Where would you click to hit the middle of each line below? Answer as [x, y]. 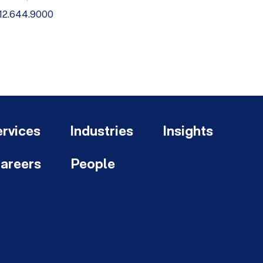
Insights [188, 132]
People [93, 165]
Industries [102, 132]
